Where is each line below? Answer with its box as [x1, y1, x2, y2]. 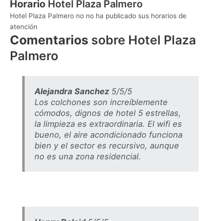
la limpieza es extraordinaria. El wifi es [34, 118, 182, 129]
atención [10, 23, 37, 31]
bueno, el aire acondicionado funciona [34, 129, 183, 140]
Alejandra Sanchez [34, 86, 109, 96]
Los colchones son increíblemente [34, 97, 168, 107]
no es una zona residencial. [34, 151, 141, 161]
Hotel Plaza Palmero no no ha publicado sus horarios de [10, 12, 186, 20]
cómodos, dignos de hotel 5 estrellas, [34, 108, 181, 118]
